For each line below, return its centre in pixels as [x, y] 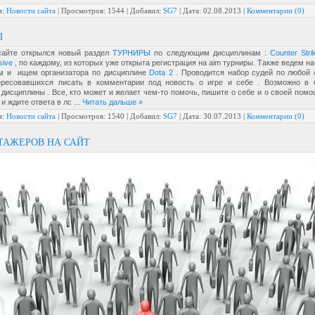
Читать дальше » [112, 102]
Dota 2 [161, 72]
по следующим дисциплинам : [210, 53]
